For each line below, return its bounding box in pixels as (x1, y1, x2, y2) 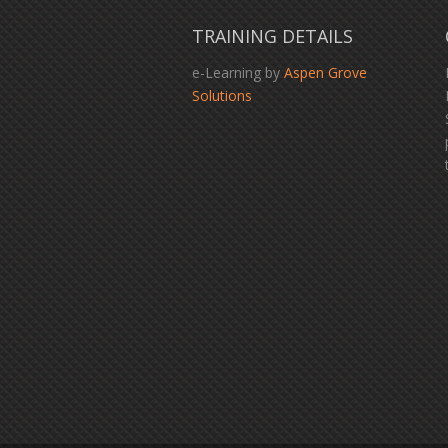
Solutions (192, 85, 252, 105)
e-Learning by (192, 62, 284, 82)
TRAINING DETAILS (192, 23, 353, 48)
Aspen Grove (284, 62, 367, 82)
